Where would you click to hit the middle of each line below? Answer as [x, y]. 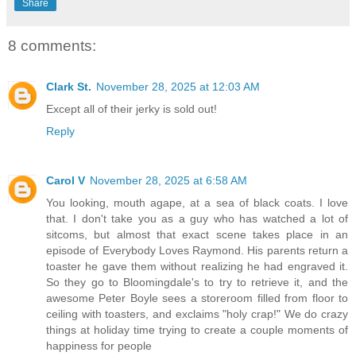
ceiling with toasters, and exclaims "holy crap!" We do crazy [197, 314]
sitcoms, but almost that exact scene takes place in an [197, 235]
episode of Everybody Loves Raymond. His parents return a [197, 251]
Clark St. [69, 87]
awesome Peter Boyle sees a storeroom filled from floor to [197, 298]
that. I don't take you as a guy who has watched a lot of [197, 219]
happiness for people [99, 346]
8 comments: [52, 45]
